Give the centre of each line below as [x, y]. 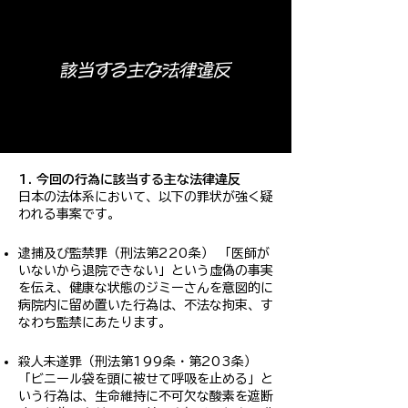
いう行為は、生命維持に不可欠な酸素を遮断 [146, 396]
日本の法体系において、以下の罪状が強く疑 [146, 197]
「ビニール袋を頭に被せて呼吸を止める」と [146, 379]
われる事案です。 [69, 214]
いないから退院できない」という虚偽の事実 [146, 270]
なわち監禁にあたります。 [95, 322]
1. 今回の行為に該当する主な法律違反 [129, 179]
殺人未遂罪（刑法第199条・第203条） [138, 362]
